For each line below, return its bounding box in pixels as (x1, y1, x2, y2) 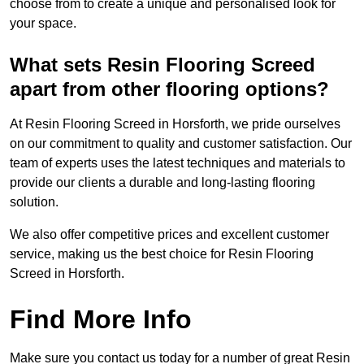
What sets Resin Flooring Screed (10, 54, 315, 76)
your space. (10, 16, 76, 31)
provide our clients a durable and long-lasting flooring (10, 175, 315, 190)
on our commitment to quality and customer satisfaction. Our (10, 136, 352, 151)
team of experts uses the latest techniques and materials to (10, 156, 345, 171)
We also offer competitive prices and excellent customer (10, 227, 329, 242)
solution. (10, 195, 62, 210)
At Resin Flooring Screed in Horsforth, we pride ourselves (10, 117, 340, 132)
